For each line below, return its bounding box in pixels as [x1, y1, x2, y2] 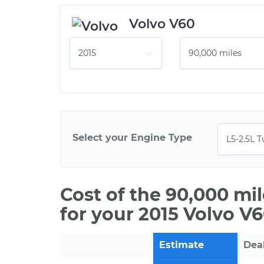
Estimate [159, 239, 204, 250]
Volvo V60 [129, 16, 195, 32]
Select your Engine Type [72, 131, 192, 143]
